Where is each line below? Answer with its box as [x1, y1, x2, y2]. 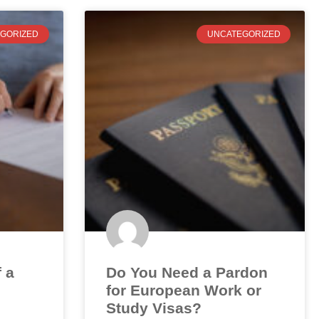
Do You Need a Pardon [105, 264, 268, 281]
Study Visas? [105, 300, 202, 317]
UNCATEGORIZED [206, 28, 281, 39]
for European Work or [105, 282, 261, 299]
